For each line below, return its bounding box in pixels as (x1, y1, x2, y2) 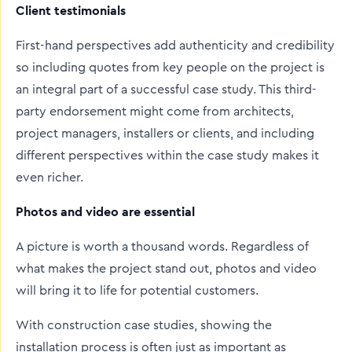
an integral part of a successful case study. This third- (16, 83, 317, 96)
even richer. (16, 171, 83, 184)
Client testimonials (16, 2, 126, 19)
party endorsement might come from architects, (16, 105, 294, 118)
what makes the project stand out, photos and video (16, 262, 317, 275)
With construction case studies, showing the (16, 319, 272, 332)
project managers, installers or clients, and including (16, 127, 314, 140)
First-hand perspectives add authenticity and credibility (16, 39, 335, 52)
